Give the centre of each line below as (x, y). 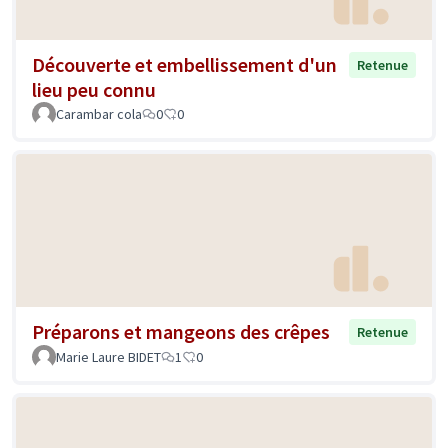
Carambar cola (99, 113)
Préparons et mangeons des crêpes (181, 332)
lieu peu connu (94, 89)
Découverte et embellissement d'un (184, 64)
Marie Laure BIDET (108, 357)
